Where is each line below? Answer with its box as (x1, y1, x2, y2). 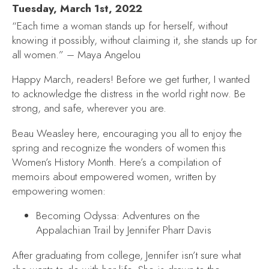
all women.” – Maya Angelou (12, 47, 144, 62)
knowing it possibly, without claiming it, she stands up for (12, 32, 257, 47)
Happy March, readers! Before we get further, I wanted (12, 72, 250, 87)
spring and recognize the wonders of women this (12, 140, 226, 155)
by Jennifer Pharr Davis (110, 223, 211, 238)
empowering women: (12, 183, 106, 198)
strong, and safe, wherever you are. (12, 101, 169, 116)
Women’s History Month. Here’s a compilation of (12, 154, 221, 169)
